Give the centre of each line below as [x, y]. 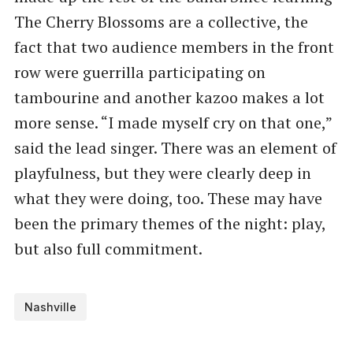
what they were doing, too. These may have [168, 198]
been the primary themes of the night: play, [169, 223]
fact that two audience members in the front [174, 46]
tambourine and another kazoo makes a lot [169, 97]
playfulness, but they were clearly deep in [162, 173]
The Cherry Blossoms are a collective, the [161, 21]
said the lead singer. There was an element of [175, 147]
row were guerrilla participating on [139, 72]
